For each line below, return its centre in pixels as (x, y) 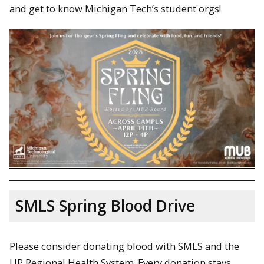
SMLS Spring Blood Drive (105, 205)
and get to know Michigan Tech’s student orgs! (115, 9)
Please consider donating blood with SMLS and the (124, 246)
